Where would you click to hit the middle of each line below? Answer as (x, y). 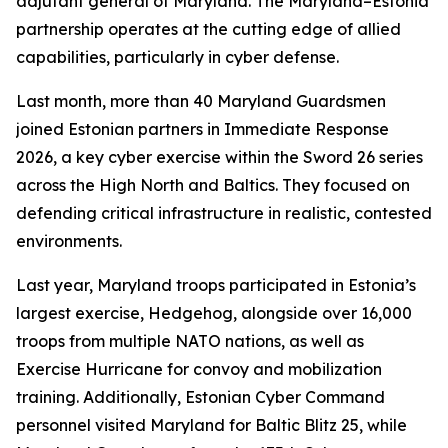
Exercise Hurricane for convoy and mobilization (199, 369)
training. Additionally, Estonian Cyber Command (200, 397)
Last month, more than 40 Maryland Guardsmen (201, 101)
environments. (69, 241)
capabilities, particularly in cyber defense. (177, 57)
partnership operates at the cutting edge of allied (208, 29)
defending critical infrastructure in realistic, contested (224, 213)
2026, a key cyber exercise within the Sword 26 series (219, 157)
